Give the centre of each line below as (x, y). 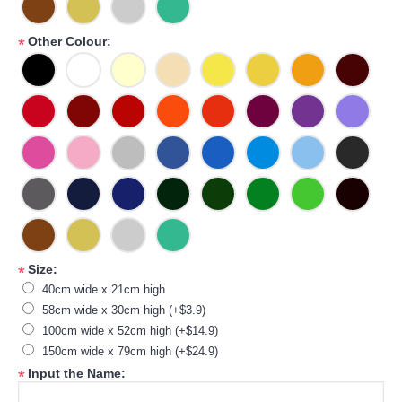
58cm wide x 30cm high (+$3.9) (124, 310)
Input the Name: (77, 373)
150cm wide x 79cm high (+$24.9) (130, 351)
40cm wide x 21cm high (104, 289)
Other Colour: (70, 41)
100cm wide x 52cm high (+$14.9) (130, 331)
